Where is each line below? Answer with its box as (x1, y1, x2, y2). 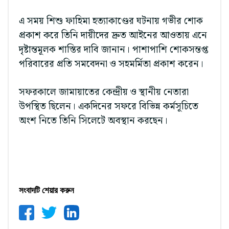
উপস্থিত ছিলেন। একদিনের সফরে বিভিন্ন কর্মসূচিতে (19, 99, 198, 114)
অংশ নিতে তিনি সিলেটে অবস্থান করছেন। (19, 113, 168, 129)
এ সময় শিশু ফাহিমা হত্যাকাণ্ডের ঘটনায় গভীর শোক (19, 13, 203, 29)
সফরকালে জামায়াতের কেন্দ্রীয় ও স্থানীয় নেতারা (19, 85, 189, 100)
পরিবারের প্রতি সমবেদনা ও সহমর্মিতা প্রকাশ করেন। (19, 56, 203, 72)
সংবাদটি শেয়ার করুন (19, 185, 74, 197)
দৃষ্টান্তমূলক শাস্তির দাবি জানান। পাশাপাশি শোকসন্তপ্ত (19, 42, 209, 57)
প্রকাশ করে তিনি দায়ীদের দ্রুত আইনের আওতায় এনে (19, 28, 207, 43)
